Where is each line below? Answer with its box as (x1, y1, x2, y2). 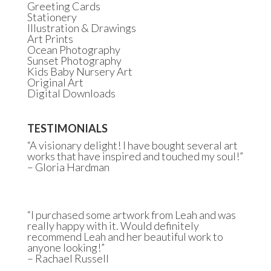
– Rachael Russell (27, 251, 109, 265)
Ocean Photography (27, 42, 120, 56)
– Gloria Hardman (27, 160, 109, 174)
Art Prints (27, 31, 73, 45)
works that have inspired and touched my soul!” (27, 149, 243, 163)
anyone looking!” (27, 240, 105, 254)
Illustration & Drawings (27, 21, 136, 34)
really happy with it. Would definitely (27, 218, 199, 232)
